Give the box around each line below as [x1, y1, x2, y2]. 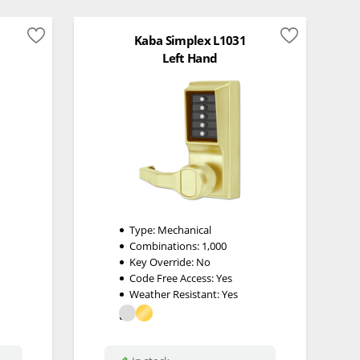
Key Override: [129, 255, 197, 270]
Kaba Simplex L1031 [133, 31, 246, 48]
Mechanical [157, 223, 212, 238]
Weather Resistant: [129, 287, 223, 302]
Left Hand [162, 50, 218, 67]
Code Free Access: [129, 271, 217, 286]
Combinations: [129, 239, 202, 254]
